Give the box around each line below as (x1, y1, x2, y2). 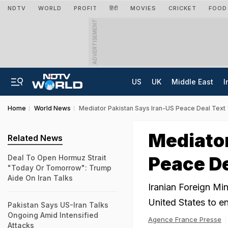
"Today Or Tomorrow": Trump (8, 163, 111, 172)
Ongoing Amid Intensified (8, 211, 98, 219)
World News (34, 104, 71, 112)
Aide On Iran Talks (8, 174, 73, 182)
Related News (8, 133, 63, 143)
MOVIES (130, 5, 156, 12)
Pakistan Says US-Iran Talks (8, 201, 108, 209)
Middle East (172, 77, 213, 86)
